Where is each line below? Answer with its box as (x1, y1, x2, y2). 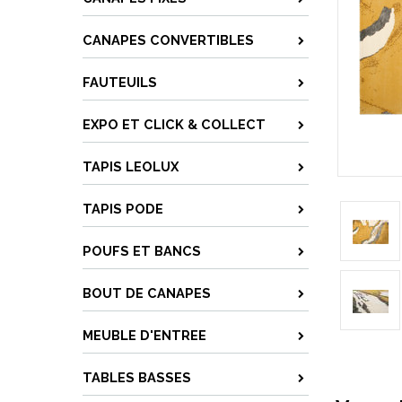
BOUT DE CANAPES (83, 285, 211, 301)
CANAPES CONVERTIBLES (83, 32, 254, 48)
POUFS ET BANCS (83, 243, 201, 258)
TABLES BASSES (83, 370, 191, 385)
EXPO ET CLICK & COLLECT (83, 117, 266, 132)
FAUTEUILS (83, 74, 157, 90)
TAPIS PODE (83, 201, 163, 216)
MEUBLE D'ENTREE (83, 328, 206, 343)
